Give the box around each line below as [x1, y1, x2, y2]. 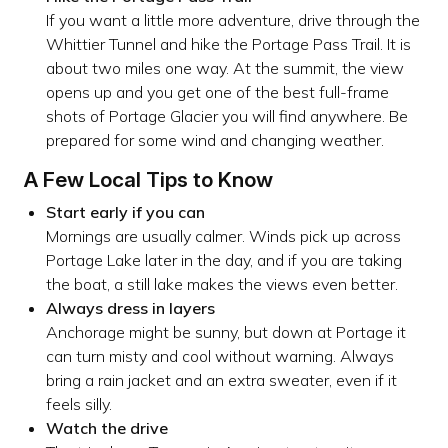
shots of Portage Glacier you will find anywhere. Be [45, 105, 408, 126]
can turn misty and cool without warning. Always [45, 345, 394, 366]
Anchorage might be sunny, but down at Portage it [45, 321, 406, 342]
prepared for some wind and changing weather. [45, 129, 384, 150]
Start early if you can [45, 201, 205, 222]
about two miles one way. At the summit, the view [45, 57, 404, 78]
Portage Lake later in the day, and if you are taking [45, 249, 402, 270]
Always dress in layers [45, 297, 215, 318]
